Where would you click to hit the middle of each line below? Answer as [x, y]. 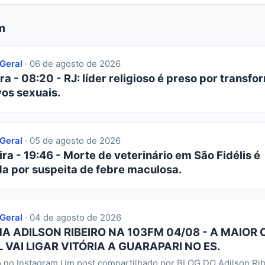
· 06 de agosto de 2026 [72, 64]
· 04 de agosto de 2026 [72, 218]
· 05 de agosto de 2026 [72, 141]
